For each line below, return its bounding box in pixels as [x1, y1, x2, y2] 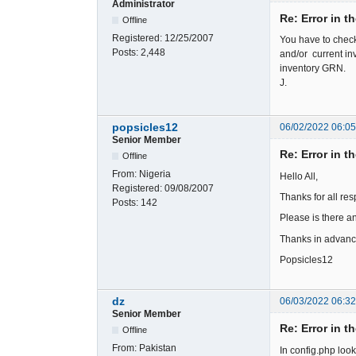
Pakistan [139, 342, 176, 354]
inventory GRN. [280, 63, 346, 75]
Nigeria [139, 168, 171, 180]
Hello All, [280, 170, 318, 182]
